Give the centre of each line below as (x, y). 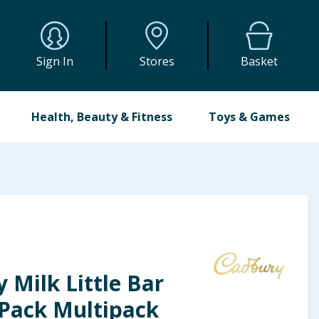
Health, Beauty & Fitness (102, 117)
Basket (260, 61)
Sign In (55, 61)
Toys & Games (249, 117)
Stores (157, 61)
